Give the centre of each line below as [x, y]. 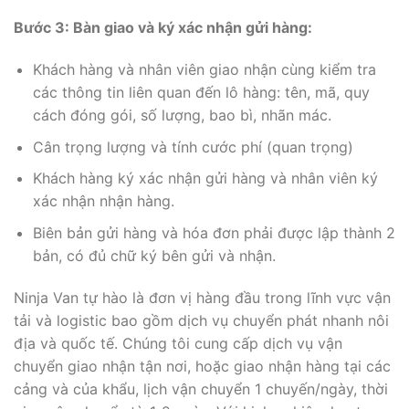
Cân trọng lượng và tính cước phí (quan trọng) [193, 147]
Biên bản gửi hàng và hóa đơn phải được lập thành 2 [214, 232]
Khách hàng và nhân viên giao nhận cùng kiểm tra [204, 69]
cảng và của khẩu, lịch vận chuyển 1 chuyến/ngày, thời [201, 388]
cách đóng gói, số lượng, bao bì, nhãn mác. [182, 115]
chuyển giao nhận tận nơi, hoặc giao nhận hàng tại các [202, 366]
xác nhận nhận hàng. [103, 201]
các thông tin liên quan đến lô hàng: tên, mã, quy [201, 92]
